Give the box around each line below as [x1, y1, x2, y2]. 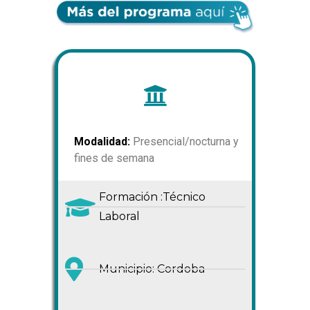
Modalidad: [74, 135, 130, 149]
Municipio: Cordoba [98, 262, 205, 275]
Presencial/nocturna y [130, 135, 239, 149]
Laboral [98, 210, 140, 224]
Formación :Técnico [98, 190, 206, 204]
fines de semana [74, 152, 154, 165]
